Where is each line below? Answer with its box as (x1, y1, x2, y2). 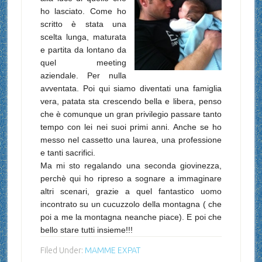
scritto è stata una (40, 19, 127, 29)
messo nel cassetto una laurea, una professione (40, 135, 222, 145)
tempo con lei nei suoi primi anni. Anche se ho (40, 122, 222, 132)
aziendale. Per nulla (40, 71, 127, 81)
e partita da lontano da (40, 45, 127, 55)
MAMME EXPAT (84, 246, 140, 256)
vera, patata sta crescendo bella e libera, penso (40, 96, 222, 106)
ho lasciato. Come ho (40, 6, 127, 16)
